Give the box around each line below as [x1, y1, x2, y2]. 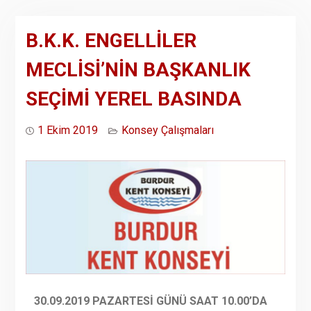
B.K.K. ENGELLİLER [25, 29, 196, 52]
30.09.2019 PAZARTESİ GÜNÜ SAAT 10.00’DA [25, 294, 267, 308]
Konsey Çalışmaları [121, 124, 214, 137]
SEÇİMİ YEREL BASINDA [25, 87, 242, 110]
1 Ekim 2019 [37, 124, 98, 137]
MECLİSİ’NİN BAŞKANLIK [25, 58, 251, 81]
